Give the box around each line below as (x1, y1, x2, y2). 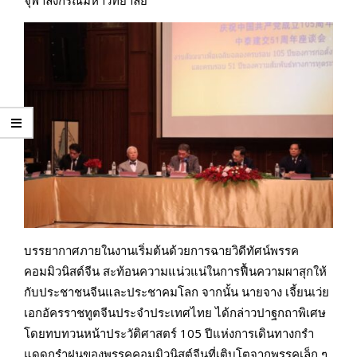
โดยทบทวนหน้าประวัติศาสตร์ (24, 325, 180, 342)
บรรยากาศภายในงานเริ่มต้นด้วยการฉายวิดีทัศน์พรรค (24, 242, 299, 259)
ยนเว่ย (296, 284, 329, 300)
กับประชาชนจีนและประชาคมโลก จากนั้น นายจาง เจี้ (24, 284, 296, 300)
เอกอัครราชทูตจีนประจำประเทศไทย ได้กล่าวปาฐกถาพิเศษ (24, 304, 326, 321)
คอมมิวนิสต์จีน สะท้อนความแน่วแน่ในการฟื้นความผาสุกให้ (24, 263, 327, 280)
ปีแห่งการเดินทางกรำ (205, 325, 314, 342)
